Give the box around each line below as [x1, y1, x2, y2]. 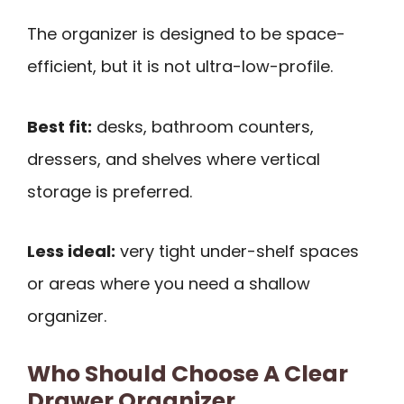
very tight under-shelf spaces [115, 240, 359, 263]
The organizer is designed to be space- [27, 22, 345, 45]
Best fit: [27, 115, 92, 138]
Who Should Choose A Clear [27, 357, 348, 390]
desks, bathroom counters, [92, 115, 314, 138]
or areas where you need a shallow [27, 272, 310, 296]
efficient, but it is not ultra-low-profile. [27, 54, 333, 78]
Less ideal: [27, 240, 115, 263]
